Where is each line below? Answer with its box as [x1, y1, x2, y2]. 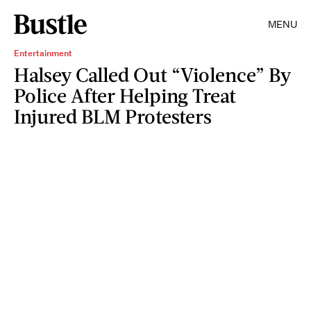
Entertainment [14, 47, 72, 59]
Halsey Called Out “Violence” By [14, 62, 291, 86]
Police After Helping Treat [14, 83, 236, 107]
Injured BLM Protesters [14, 104, 212, 128]
